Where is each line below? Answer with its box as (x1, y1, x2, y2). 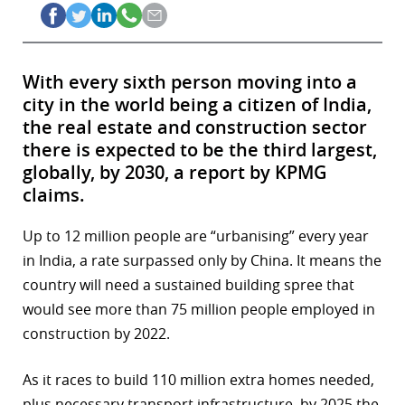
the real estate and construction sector (23, 115, 367, 140)
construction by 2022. (23, 324, 170, 344)
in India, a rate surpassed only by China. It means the (23, 250, 381, 271)
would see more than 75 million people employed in (23, 299, 375, 320)
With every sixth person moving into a (23, 70, 357, 95)
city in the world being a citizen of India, (23, 92, 372, 118)
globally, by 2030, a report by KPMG (23, 160, 327, 185)
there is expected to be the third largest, (23, 137, 377, 163)
